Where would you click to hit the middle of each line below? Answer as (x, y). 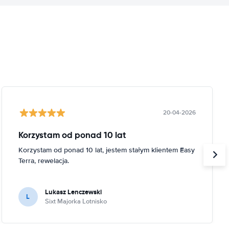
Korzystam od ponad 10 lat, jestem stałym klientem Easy (106, 150)
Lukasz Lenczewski (73, 192)
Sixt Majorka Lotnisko (76, 201)
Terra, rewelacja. (43, 161)
